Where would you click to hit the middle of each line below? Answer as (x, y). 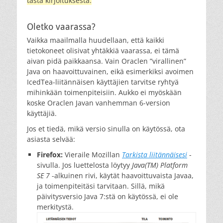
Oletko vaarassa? (61, 26)
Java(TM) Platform (160, 165)
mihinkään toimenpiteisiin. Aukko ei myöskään (104, 92)
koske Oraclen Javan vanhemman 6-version (99, 103)
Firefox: (50, 154)
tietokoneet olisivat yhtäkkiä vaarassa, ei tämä (103, 50)
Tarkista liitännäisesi (155, 154)
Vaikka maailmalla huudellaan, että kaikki (96, 40)
